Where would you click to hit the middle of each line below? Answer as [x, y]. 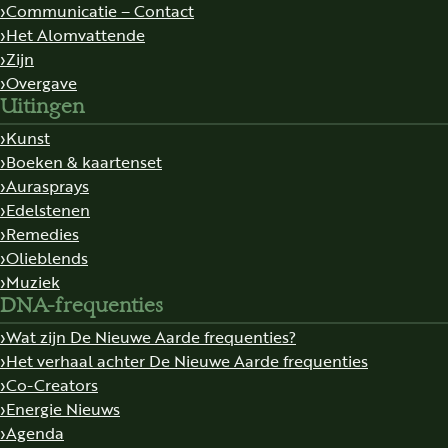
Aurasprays [47, 185]
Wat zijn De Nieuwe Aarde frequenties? [151, 336]
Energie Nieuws [63, 408]
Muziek [33, 281]
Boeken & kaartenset [84, 161]
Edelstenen [48, 209]
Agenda [35, 432]
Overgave [41, 82]
